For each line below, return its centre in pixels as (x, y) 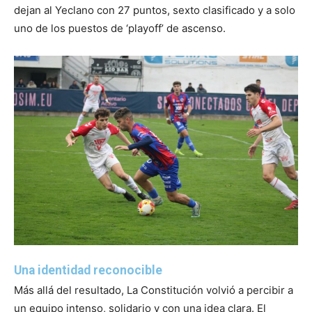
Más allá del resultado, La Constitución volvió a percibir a (154, 290)
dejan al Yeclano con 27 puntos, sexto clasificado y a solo (155, 10)
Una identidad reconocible (88, 270)
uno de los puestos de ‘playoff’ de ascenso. (120, 28)
